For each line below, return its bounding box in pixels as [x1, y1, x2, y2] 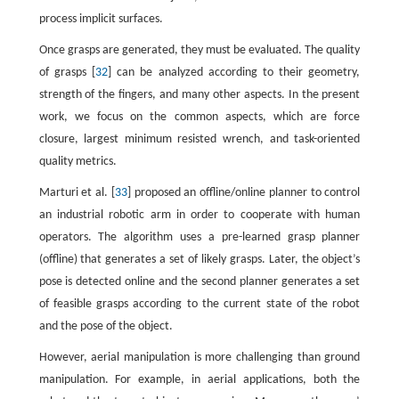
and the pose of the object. [38, 320, 173, 333]
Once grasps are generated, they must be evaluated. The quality [38, 44, 361, 57]
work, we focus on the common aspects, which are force [38, 110, 361, 124]
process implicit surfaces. [38, 12, 163, 26]
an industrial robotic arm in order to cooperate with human [38, 208, 361, 222]
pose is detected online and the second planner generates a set [38, 275, 361, 289]
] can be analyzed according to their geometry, [108, 66, 361, 79]
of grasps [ [38, 66, 95, 79]
